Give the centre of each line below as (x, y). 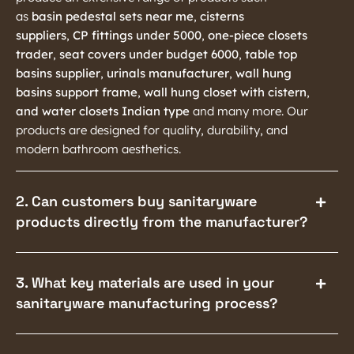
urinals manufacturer (168, 73)
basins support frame (77, 92)
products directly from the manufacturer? (162, 221)
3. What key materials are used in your (145, 282)
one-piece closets (258, 35)
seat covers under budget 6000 (149, 54)
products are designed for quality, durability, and (152, 130)
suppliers (41, 35)
